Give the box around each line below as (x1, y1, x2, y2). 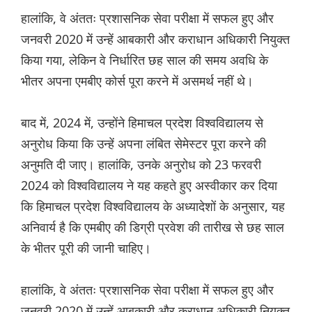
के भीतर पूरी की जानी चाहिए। (21, 240, 151, 257)
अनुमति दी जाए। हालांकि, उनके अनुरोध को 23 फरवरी (21, 156, 261, 173)
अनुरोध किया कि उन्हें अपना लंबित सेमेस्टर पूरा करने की (21, 135, 266, 153)
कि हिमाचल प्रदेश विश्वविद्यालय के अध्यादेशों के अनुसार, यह (21, 198, 285, 215)
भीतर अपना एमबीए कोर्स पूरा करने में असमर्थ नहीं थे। (21, 72, 253, 90)
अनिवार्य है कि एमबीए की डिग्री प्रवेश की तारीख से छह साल (21, 219, 284, 236)
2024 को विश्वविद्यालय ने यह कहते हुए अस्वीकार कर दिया (21, 177, 277, 194)
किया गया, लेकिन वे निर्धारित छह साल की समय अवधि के (21, 52, 268, 69)
